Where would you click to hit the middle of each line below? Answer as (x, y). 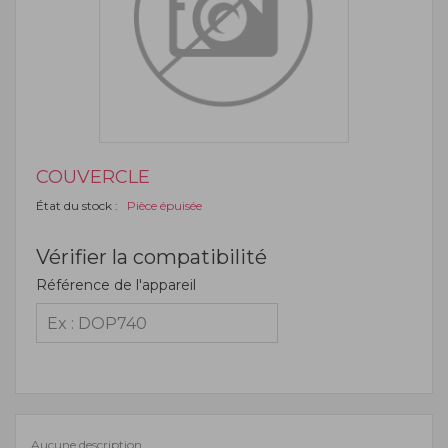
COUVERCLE (93, 177)
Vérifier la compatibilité (151, 257)
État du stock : (78, 205)
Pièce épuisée (161, 205)
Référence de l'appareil (116, 285)
